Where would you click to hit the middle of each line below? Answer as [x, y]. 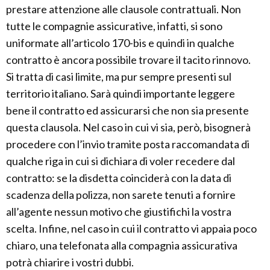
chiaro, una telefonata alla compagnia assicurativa [122, 245]
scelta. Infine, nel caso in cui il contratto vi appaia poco [131, 228]
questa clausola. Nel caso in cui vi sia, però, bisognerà [128, 127]
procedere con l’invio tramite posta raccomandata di [128, 144]
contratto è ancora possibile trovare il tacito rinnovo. [128, 59]
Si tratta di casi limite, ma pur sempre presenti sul [119, 76]
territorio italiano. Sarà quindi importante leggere [121, 93]
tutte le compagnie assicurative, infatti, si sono [114, 26]
